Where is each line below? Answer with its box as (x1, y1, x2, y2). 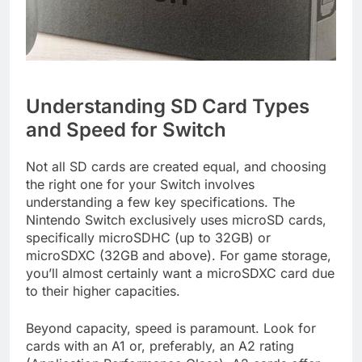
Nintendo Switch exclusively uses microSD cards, (26, 212, 326, 229)
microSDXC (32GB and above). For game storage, (26, 247, 331, 264)
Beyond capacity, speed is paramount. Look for (26, 320, 316, 337)
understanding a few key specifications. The (26, 194, 295, 211)
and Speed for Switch (26, 118, 226, 142)
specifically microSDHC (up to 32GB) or (26, 229, 271, 246)
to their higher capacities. (26, 283, 180, 300)
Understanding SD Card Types (26, 95, 309, 119)
